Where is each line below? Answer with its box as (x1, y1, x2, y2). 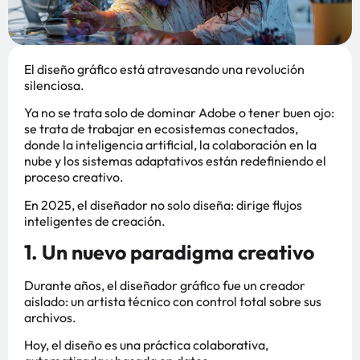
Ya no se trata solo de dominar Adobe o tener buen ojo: (24, 104, 334, 121)
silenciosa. (24, 76, 84, 93)
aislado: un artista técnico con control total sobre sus (24, 293, 321, 310)
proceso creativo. (24, 169, 124, 186)
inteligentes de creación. (24, 212, 166, 229)
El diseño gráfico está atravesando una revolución (24, 60, 305, 77)
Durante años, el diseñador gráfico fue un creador (24, 277, 305, 294)
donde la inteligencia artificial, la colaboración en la (24, 137, 317, 153)
